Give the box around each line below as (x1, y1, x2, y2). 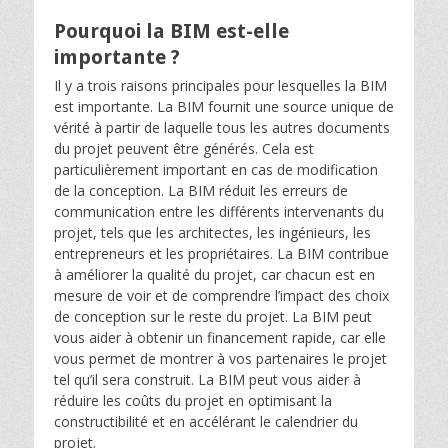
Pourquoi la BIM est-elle (54, 19, 289, 43)
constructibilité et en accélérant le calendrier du (54, 412, 358, 431)
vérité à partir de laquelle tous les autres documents (54, 118, 390, 137)
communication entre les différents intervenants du (54, 202, 384, 221)
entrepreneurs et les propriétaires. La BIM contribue (54, 244, 389, 263)
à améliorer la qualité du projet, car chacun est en (54, 265, 375, 284)
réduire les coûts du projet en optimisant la (54, 391, 332, 410)
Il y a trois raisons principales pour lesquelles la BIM (54, 76, 387, 95)
